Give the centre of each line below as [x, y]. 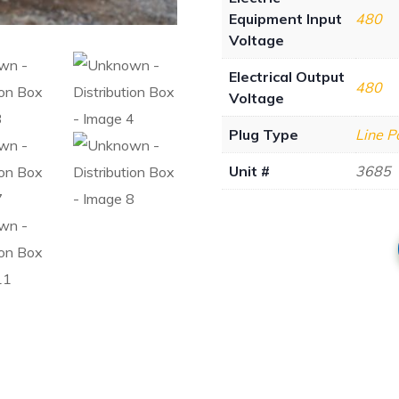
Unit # [249, 171]
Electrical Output [287, 77]
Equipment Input [285, 19]
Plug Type [264, 134]
